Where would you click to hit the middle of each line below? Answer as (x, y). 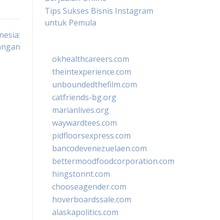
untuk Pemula (70, 23)
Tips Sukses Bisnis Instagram (99, 11)
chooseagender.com (89, 187)
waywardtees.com (84, 123)
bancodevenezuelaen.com (99, 148)
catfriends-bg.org (84, 97)
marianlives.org (81, 110)
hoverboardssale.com (92, 199)
